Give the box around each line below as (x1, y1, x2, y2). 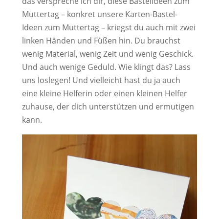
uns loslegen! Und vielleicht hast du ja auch (22, 75, 180, 86)
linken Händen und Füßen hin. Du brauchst (22, 35, 180, 46)
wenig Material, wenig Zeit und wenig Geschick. (22, 48, 194, 60)
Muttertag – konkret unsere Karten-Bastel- (22, 9, 177, 20)
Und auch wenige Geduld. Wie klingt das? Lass (22, 62, 191, 73)
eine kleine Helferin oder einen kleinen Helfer (22, 88, 187, 99)
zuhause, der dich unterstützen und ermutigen (22, 101, 194, 112)
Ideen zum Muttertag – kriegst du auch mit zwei (22, 22, 196, 33)
